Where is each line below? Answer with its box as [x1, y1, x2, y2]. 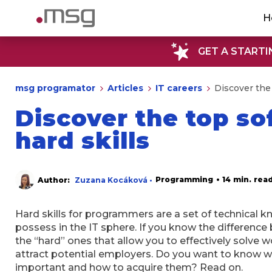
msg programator [15, 83, 95, 93]
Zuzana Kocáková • [75, 175, 152, 185]
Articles [107, 83, 143, 93]
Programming [155, 175, 213, 184]
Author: [38, 175, 72, 185]
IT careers [155, 83, 202, 93]
